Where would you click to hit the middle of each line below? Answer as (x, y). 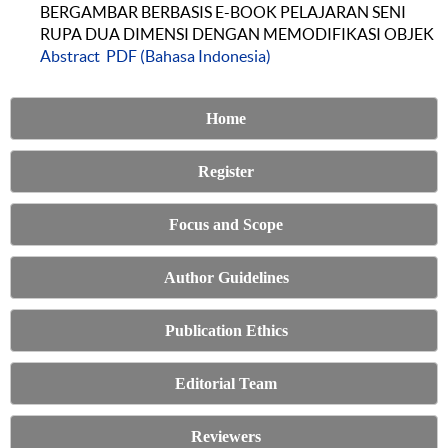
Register (226, 171)
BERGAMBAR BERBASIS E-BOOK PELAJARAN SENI (223, 12)
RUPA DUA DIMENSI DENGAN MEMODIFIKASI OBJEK (237, 34)
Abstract (70, 56)
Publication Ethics (226, 330)
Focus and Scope (226, 224)
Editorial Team (226, 383)
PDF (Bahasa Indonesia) (188, 56)
